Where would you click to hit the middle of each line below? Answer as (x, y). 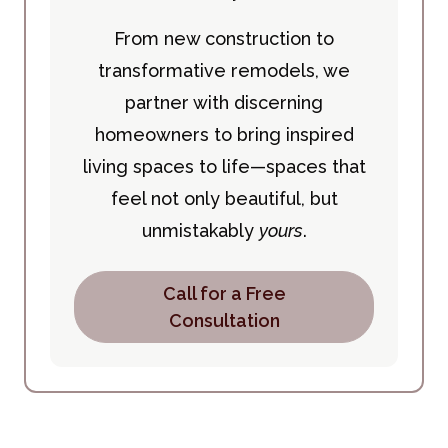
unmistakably (200, 231)
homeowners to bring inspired (224, 135)
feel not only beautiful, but (224, 199)
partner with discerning (224, 103)
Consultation (224, 321)
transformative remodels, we (224, 71)
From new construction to (224, 39)
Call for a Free (224, 294)
